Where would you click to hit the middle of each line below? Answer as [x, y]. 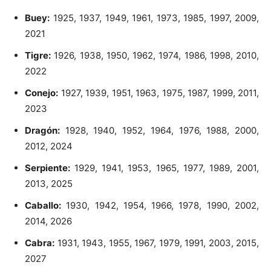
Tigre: [38, 56]
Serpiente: [47, 168]
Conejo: [41, 93]
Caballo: [43, 206]
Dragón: [42, 131]
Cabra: [40, 243]
